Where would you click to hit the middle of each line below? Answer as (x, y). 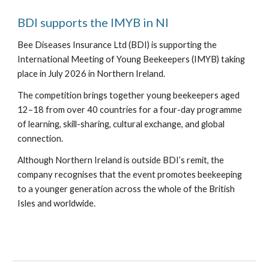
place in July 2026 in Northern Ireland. (92, 74)
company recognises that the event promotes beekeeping (130, 175)
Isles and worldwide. (57, 204)
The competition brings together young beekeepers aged (129, 95)
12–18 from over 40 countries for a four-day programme (130, 110)
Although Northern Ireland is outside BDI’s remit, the (121, 160)
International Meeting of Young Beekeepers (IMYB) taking (131, 59)
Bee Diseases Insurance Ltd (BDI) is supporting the (117, 45)
